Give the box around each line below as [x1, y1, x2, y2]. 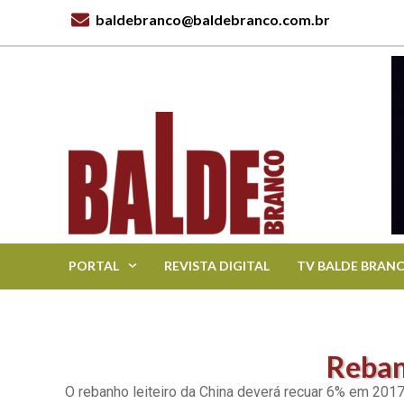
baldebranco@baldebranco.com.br [96, 11, 331, 28]
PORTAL [69, 257, 120, 273]
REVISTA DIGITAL [164, 257, 270, 273]
